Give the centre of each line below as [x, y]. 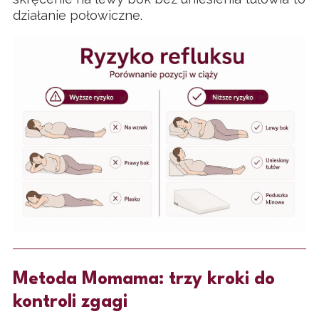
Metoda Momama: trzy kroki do [144, 279]
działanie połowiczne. [78, 16]
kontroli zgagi [70, 302]
